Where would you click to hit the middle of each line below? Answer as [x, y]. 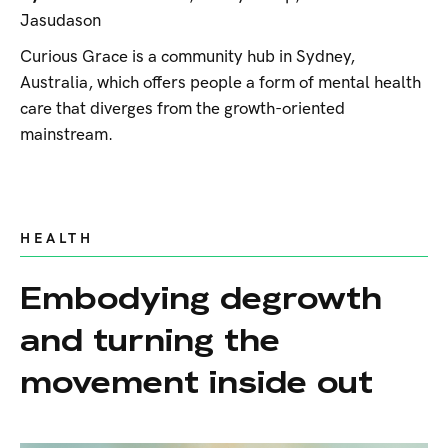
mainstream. [66, 134]
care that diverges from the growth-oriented [182, 108]
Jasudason [60, 20]
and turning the [150, 339]
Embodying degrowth [201, 297]
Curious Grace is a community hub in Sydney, [187, 56]
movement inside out [196, 381]
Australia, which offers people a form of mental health [220, 82]
